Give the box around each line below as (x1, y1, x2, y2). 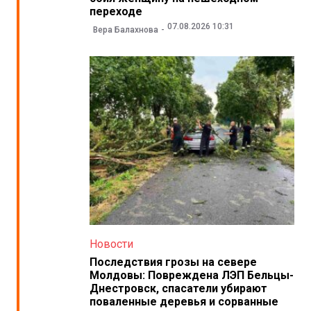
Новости (89, 237, 133, 251)
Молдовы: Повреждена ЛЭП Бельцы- (89, 268, 294, 282)
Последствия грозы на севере (89, 255, 257, 269)
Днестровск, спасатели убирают (89, 281, 267, 295)
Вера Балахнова (92, 24, 158, 35)
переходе (89, 5, 142, 19)
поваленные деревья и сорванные (89, 294, 278, 308)
